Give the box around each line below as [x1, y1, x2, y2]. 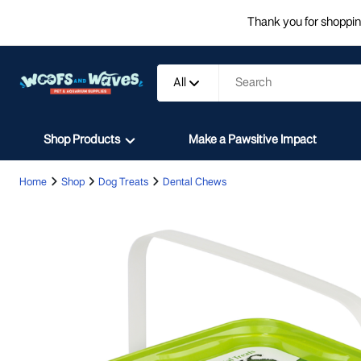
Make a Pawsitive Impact [189, 135, 317, 146]
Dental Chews [162, 177, 226, 188]
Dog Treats [98, 177, 148, 188]
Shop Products [44, 135, 120, 146]
